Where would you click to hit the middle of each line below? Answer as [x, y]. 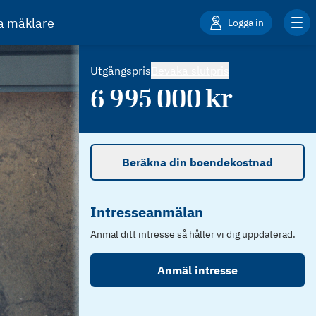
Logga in [246, 22]
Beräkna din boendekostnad [197, 162]
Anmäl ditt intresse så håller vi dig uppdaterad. [193, 234]
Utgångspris [121, 71]
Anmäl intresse [197, 270]
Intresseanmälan [147, 212]
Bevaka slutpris [190, 71]
